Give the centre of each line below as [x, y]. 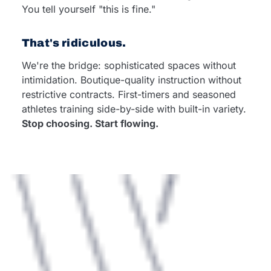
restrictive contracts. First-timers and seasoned [129, 94]
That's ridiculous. [74, 43]
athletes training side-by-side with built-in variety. [134, 109]
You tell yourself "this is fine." [88, 9]
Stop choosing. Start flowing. [90, 123]
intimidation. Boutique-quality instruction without [131, 80]
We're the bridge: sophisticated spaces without [129, 65]
